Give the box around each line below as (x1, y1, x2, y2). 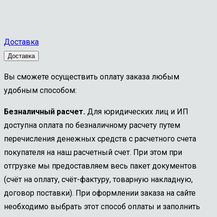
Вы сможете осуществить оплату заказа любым (4, 72, 179, 82)
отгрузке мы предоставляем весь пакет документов (4, 161, 197, 171)
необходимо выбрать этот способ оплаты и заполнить (4, 202, 200, 212)
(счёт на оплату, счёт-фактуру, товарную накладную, (4, 175, 193, 185)
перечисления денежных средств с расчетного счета (4, 134, 196, 144)
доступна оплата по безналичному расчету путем (4, 121, 180, 130)
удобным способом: (4, 86, 77, 95)
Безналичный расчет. (4, 107, 85, 117)
